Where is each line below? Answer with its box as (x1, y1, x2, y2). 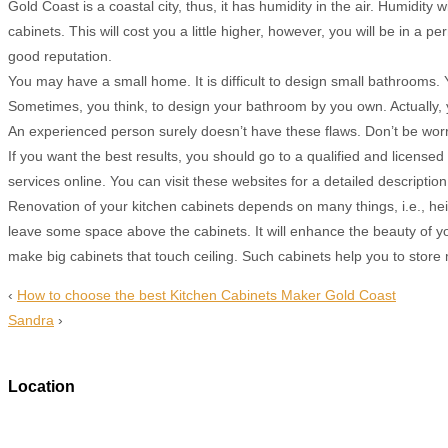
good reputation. (8, 48, 112, 65)
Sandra (8, 312, 54, 329)
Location (8, 376, 75, 395)
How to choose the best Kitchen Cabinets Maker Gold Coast (17, 287, 396, 304)
